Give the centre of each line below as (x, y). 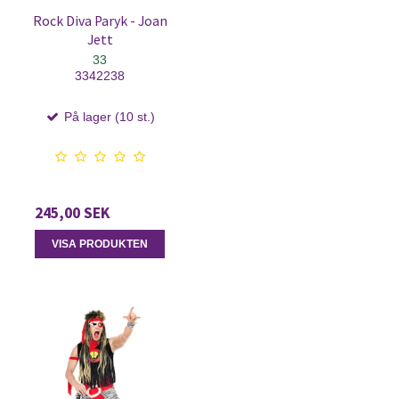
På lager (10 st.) (108, 116)
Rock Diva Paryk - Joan (100, 20)
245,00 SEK (72, 212)
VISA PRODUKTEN (100, 244)
